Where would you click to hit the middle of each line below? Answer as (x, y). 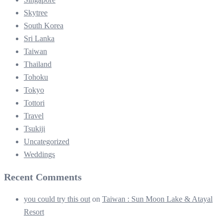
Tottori (34, 103)
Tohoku (36, 77)
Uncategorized (47, 141)
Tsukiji (34, 128)
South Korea (44, 25)
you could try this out (57, 199)
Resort (34, 212)
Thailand (38, 64)
